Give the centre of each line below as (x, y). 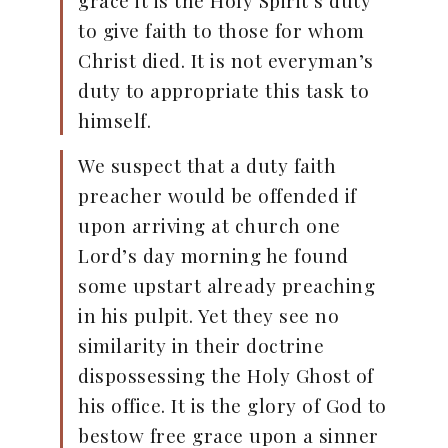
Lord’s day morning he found (213, 255)
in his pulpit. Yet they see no (208, 315)
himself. (114, 120)
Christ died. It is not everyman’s (226, 60)
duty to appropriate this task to (223, 90)
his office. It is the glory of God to (232, 405)
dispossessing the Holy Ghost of (226, 375)
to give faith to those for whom (221, 30)
